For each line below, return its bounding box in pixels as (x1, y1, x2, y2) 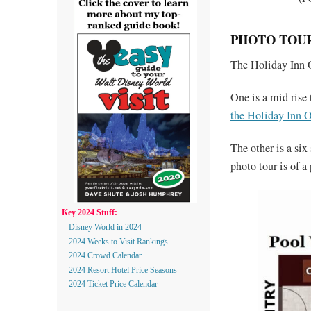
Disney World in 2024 (69, 222, 142, 231)
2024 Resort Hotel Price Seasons (69, 265, 177, 274)
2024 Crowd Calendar (69, 251, 142, 260)
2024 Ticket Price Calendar (69, 280, 158, 289)
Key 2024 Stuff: (62, 208, 117, 217)
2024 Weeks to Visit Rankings (69, 237, 168, 246)
